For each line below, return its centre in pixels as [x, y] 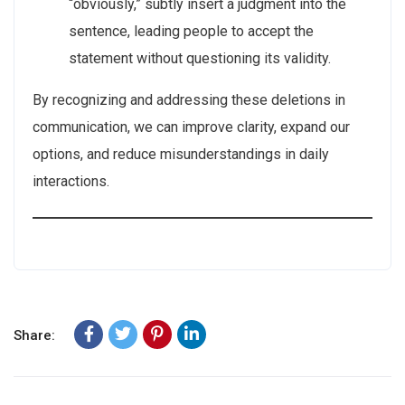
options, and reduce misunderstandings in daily [181, 154]
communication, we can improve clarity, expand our [191, 127]
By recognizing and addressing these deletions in [189, 100]
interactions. [71, 181]
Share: [34, 335]
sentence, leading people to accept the [191, 31]
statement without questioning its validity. [200, 58]
